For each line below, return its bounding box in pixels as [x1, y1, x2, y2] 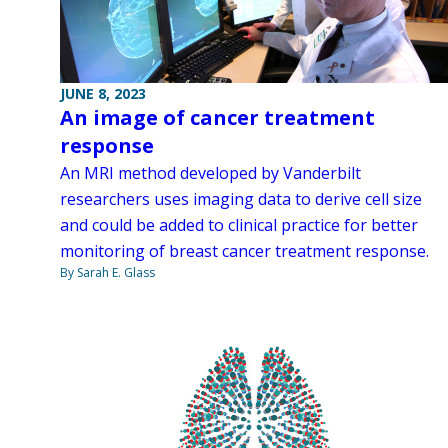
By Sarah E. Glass [60, 263, 155, 281]
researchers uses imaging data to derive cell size [60, 187, 422, 210]
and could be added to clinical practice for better [60, 213, 418, 236]
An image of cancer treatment [60, 103, 375, 131]
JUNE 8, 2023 [60, 83, 146, 103]
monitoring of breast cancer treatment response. [60, 239, 429, 262]
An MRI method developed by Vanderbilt [60, 161, 361, 184]
